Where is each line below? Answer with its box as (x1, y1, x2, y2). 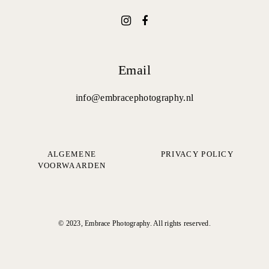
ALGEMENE (47, 150, 97, 159)
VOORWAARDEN (37, 161, 106, 170)
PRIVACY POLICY (160, 150, 234, 159)
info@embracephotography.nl (75, 92, 194, 103)
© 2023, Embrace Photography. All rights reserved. (58, 219, 211, 228)
